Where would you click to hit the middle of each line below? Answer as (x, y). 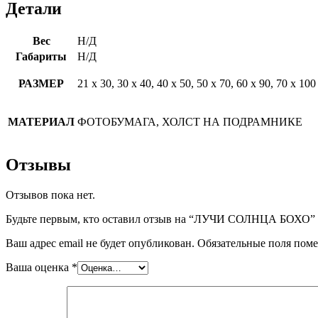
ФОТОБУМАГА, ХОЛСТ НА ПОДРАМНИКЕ (190, 121)
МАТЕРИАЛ (41, 121)
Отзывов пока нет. (50, 195)
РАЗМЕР (41, 83)
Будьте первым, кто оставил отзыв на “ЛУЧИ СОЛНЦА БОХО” (160, 219)
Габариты (41, 56)
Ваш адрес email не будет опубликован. (100, 243)
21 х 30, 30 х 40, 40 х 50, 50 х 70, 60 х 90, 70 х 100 (197, 83)
